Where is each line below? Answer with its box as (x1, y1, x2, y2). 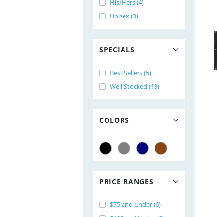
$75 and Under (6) (110, 200, 161, 209)
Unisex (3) (110, 12, 138, 20)
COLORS (99, 115, 129, 124)
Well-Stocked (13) (110, 82, 159, 91)
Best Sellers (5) (110, 68, 151, 77)
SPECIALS (99, 45, 135, 54)
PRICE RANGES (99, 177, 154, 186)
